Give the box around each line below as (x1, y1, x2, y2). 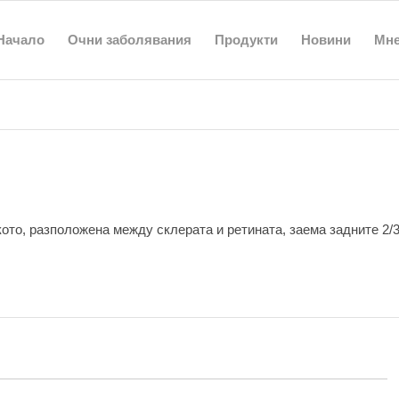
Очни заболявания (67, 32, 191, 47)
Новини (300, 32, 351, 47)
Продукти (214, 32, 278, 47)
